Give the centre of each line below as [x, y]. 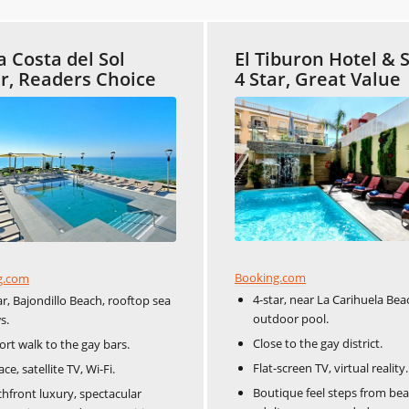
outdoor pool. [291, 319]
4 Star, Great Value [318, 79]
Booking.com [270, 278]
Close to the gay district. [318, 344]
